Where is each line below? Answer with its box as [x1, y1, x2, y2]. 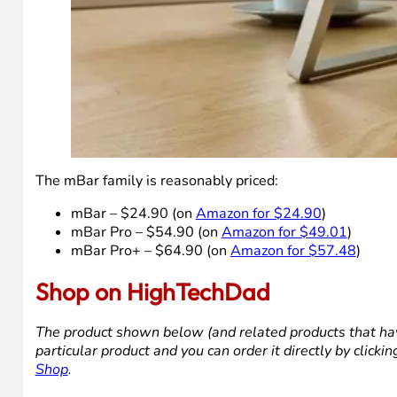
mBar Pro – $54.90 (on [70, 222, 222, 243]
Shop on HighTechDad [35, 276, 270, 307]
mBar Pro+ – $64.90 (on [70, 241, 230, 261]
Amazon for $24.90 [195, 204, 322, 224]
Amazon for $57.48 [230, 241, 356, 261]
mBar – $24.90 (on [70, 204, 196, 224]
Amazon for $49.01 [221, 222, 347, 243]
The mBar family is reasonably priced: [35, 171, 278, 191]
